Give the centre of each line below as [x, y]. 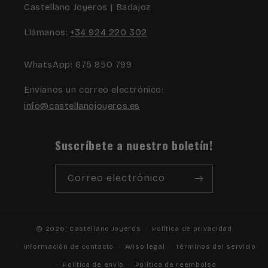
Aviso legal [145, 247]
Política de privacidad [192, 229]
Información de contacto [68, 247]
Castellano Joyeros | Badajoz [87, 7]
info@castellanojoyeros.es [82, 106]
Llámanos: [47, 32]
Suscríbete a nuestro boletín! [134, 145]
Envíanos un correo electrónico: [94, 90]
